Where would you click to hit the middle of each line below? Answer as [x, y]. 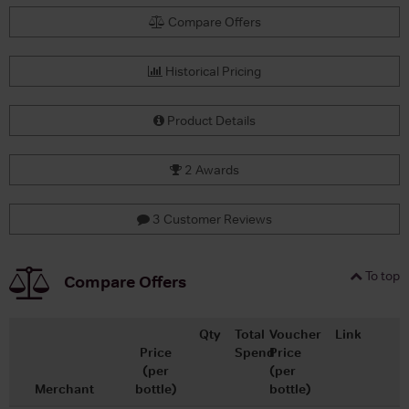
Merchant [64, 388]
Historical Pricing [212, 71]
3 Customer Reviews [211, 219]
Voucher [296, 334]
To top [381, 275]
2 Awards [210, 169]
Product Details [210, 120]
